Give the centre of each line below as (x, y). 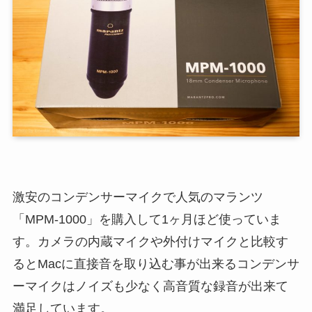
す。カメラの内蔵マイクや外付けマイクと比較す (150, 242)
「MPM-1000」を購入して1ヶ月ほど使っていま (147, 220)
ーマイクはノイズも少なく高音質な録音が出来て (150, 287)
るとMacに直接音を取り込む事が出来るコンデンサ (156, 264)
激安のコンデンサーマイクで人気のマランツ (138, 197)
